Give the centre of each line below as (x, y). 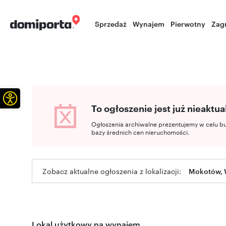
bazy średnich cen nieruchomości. (140, 132)
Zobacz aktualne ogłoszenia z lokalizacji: (112, 171)
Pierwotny (188, 23)
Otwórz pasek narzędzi (42, 97)
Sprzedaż (111, 23)
